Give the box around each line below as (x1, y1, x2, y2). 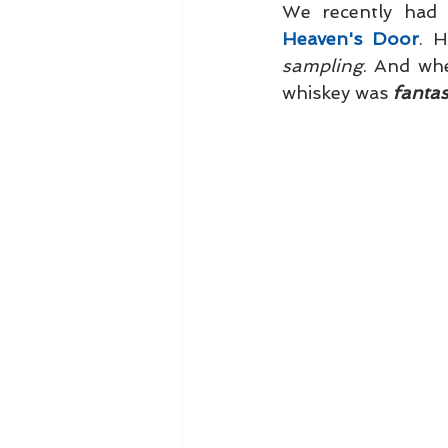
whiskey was (282, 82, 393, 104)
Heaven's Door (282, 28, 419, 50)
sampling (282, 55, 363, 77)
